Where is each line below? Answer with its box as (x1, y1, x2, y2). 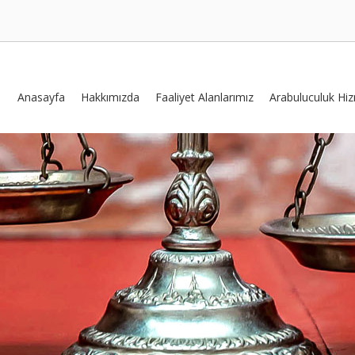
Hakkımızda (81, 90, 139, 105)
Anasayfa (17, 90, 65, 105)
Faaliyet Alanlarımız (155, 90, 254, 105)
